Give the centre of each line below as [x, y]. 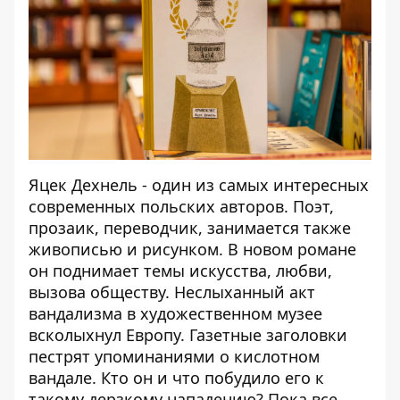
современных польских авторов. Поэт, [181, 206]
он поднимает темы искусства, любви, [180, 271]
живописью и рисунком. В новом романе [192, 249]
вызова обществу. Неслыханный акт [172, 292]
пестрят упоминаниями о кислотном [174, 356]
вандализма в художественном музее [175, 313]
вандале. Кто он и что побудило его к [176, 378]
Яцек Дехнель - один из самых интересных [199, 185]
